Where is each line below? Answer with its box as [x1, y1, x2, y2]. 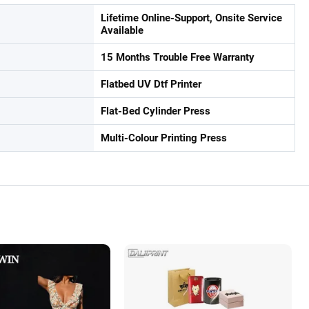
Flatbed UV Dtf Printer [101, 78, 201, 90]
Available [101, 24, 143, 37]
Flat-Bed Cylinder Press [101, 105, 210, 117]
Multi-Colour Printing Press [101, 132, 227, 144]
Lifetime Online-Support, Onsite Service [101, 12, 282, 24]
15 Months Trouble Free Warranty [101, 51, 255, 63]
